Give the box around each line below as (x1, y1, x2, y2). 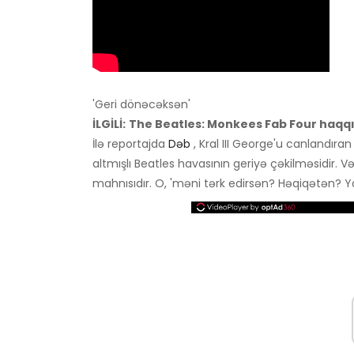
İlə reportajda (92, 135, 168, 152)
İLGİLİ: (92, 115, 126, 132)
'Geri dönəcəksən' (92, 96, 190, 112)
